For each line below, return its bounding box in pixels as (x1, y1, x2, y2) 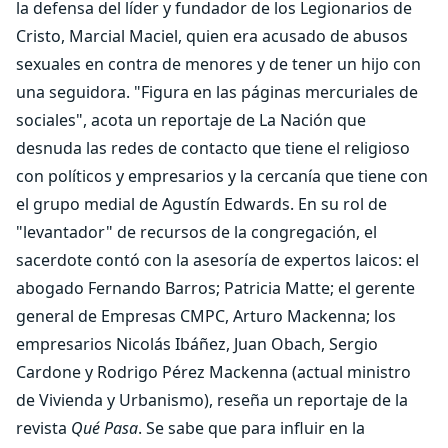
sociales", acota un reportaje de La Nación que (16, 109, 366, 131)
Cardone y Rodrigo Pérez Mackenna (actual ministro (16, 361, 411, 383)
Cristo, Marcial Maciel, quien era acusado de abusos (16, 25, 408, 47)
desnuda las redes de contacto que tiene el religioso (16, 137, 410, 159)
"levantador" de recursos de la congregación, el (16, 221, 377, 243)
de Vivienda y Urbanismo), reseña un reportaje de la (16, 389, 408, 411)
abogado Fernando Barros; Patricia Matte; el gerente (16, 277, 415, 299)
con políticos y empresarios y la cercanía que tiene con (16, 165, 428, 187)
